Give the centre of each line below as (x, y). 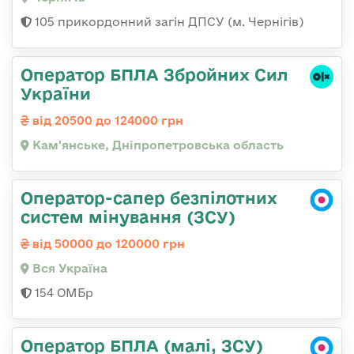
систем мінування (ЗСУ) (128, 217)
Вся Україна (68, 269)
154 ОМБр (62, 293)
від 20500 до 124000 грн (106, 121)
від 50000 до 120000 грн (107, 244)
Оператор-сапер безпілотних (149, 198)
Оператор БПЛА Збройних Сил (154, 75)
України (56, 94)
